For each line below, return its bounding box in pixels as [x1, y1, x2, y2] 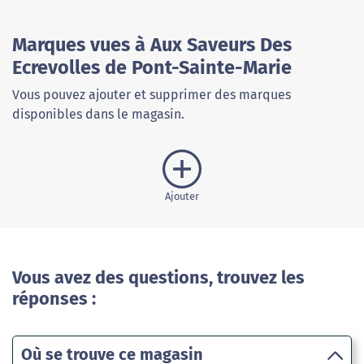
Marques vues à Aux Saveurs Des [12, 33, 292, 57]
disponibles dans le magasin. [12, 106, 184, 123]
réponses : [12, 288, 96, 310]
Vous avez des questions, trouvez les [12, 267, 305, 289]
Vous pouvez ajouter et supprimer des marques [12, 87, 291, 103]
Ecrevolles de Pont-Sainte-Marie [12, 56, 292, 80]
